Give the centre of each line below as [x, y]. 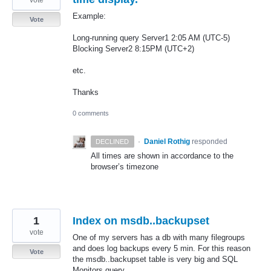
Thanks [86, 93]
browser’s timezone [125, 167]
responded [209, 142]
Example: [89, 16]
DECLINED [113, 142]
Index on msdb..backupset [141, 221]
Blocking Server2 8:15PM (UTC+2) [133, 48]
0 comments [91, 113]
